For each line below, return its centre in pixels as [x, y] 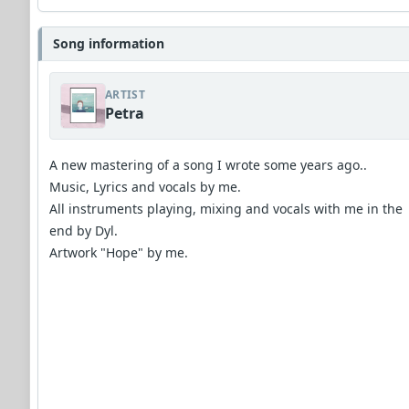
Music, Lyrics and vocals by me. [145, 187]
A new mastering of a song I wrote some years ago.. [208, 165]
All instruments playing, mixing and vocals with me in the [226, 209]
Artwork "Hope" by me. [119, 253]
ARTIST [125, 95]
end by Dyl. [84, 231]
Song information [109, 44]
